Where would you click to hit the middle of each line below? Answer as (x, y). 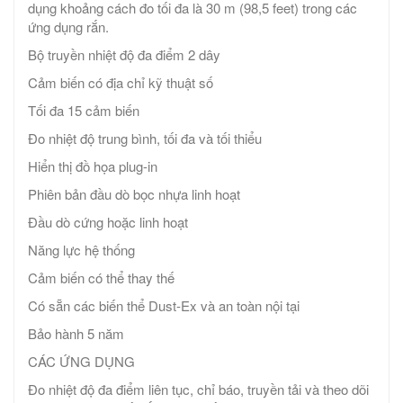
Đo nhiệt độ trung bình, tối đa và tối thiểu (145, 139)
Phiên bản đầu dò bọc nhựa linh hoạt (134, 194)
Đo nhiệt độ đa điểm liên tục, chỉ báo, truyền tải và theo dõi (198, 390)
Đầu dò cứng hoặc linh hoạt (108, 222)
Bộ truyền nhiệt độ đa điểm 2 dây (124, 55)
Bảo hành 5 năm (76, 334)
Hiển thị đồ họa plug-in (93, 166)
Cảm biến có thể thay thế (101, 278)
